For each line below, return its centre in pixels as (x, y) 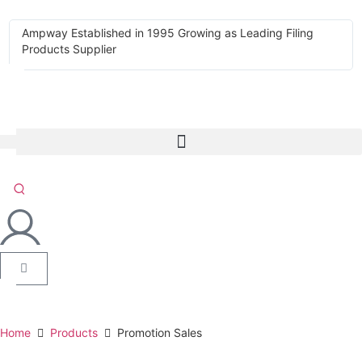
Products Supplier (69, 49)
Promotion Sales (160, 333)
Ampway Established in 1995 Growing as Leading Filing (168, 33)
